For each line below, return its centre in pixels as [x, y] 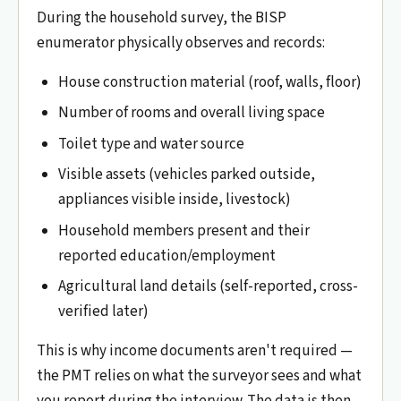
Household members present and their [184, 230]
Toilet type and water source [151, 144]
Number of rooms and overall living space [192, 113]
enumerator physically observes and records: [181, 43]
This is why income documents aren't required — [195, 350]
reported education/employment [167, 256]
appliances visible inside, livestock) [175, 200]
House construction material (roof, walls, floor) [210, 82]
